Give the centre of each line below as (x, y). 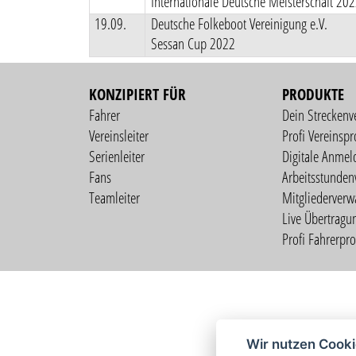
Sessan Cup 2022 (193, 44)
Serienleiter (116, 156)
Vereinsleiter (118, 135)
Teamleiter (114, 197)
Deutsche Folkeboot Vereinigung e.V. (239, 24)
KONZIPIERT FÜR (137, 94)
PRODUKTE (313, 94)
